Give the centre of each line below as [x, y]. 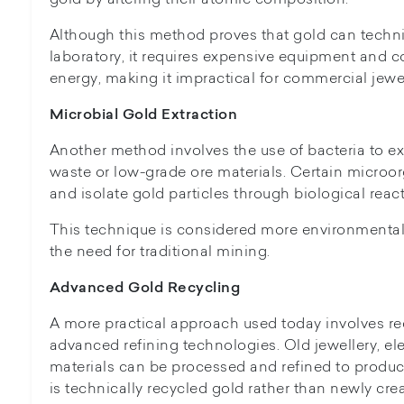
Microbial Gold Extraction [143, 114]
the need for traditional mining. [160, 251]
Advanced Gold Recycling [145, 287]
